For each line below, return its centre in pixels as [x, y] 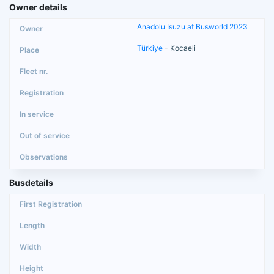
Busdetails [31, 182]
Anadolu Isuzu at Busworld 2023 [192, 26]
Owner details [38, 7]
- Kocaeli [179, 48]
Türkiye [150, 48]
